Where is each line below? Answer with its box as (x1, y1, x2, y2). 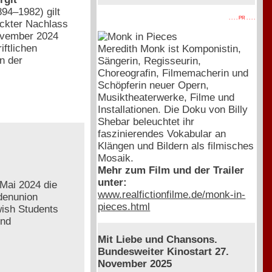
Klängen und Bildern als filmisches (98, 140, 254, 152)
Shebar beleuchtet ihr (98, 115, 195, 127)
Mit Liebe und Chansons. (98, 234, 218, 246)
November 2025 (98, 258, 172, 270)
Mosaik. (98, 152, 134, 164)
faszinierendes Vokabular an (98, 127, 226, 140)
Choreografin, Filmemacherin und (98, 67, 249, 79)
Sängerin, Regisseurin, (98, 55, 202, 67)
